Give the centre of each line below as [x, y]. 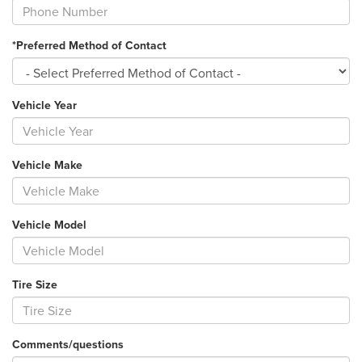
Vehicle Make [47, 165]
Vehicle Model [49, 225]
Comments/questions [68, 345]
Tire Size [35, 285]
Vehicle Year [44, 105]
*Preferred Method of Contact [89, 46]
